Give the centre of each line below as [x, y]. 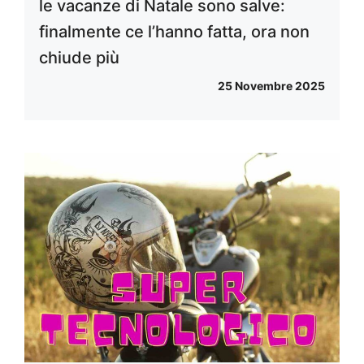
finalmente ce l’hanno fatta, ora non [174, 31]
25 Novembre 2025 [271, 85]
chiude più [79, 57]
